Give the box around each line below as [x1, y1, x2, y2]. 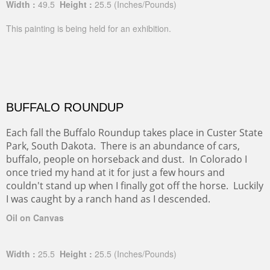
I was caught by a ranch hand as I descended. [6, 192, 215, 206]
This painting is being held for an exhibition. [6, 22, 171, 34]
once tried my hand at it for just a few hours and [6, 166, 225, 179]
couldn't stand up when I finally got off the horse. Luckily [6, 179, 263, 192]
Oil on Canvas [6, 212, 64, 224]
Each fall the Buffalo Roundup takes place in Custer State [6, 126, 263, 139]
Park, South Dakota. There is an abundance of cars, [6, 139, 240, 152]
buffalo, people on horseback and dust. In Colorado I [6, 152, 247, 166]
